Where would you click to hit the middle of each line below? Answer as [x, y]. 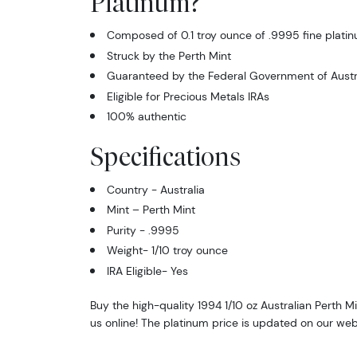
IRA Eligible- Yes [147, 271]
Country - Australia [155, 189]
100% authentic [146, 117]
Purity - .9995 [143, 230]
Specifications [165, 157]
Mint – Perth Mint [151, 210]
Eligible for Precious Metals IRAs [188, 96]
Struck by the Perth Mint [169, 55]
